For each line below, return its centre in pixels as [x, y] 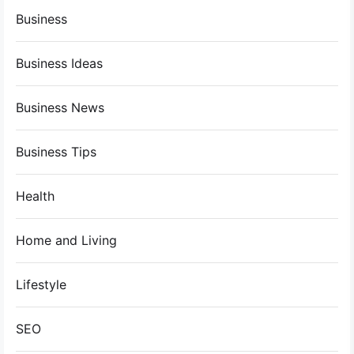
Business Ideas [59, 63]
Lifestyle [41, 284]
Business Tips [56, 151]
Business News [60, 107]
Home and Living [66, 240]
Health [35, 196]
